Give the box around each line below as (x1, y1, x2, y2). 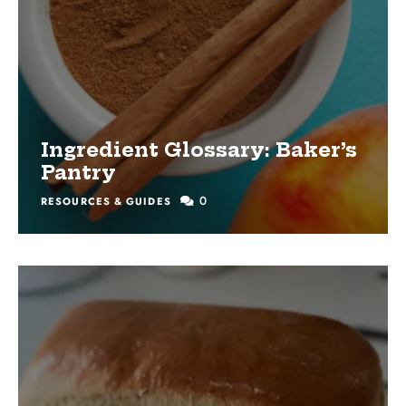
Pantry (41, 160, 116, 186)
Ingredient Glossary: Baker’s (41, 138, 357, 163)
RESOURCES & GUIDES (41, 194, 171, 209)
